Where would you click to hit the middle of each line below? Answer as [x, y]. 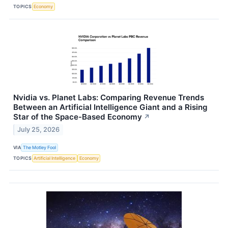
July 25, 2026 [39, 130]
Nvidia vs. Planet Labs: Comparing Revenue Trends [109, 97]
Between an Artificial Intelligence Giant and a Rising [110, 107]
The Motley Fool [40, 147]
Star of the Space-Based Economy [78, 117]
